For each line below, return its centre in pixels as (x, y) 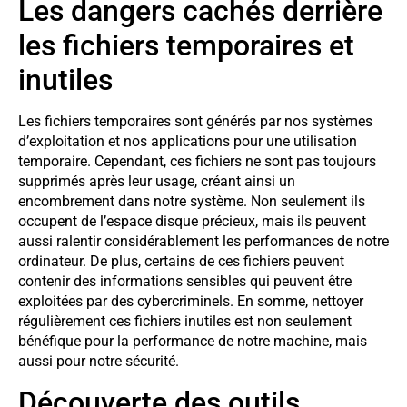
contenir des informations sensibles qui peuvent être (185, 282)
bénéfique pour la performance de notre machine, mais (193, 342)
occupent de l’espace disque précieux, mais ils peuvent (192, 222)
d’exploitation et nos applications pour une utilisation (188, 142)
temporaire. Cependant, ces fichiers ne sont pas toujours (197, 162)
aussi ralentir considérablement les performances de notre (203, 242)
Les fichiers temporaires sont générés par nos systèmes (195, 122)
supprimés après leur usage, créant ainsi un (157, 182)
